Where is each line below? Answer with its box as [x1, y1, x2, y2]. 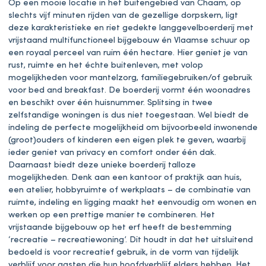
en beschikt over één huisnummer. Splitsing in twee [8, 98, 213, 107]
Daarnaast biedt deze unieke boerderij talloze [8, 160, 196, 170]
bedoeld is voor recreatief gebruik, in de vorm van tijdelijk [8, 248, 239, 257]
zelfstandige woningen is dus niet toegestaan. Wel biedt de [8, 110, 249, 120]
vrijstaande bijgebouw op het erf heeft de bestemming [8, 223, 232, 232]
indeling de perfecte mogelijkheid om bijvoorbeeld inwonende [8, 123, 258, 132]
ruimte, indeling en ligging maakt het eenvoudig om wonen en [8, 198, 256, 207]
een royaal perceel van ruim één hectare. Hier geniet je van [8, 48, 248, 58]
